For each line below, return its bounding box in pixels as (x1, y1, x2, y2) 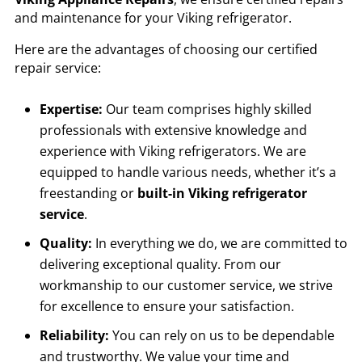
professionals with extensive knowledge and (39, 121, 307, 140)
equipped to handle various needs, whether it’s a (39, 163, 336, 182)
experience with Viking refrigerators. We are (39, 142, 306, 161)
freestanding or (39, 184, 137, 203)
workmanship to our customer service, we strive (39, 276, 333, 295)
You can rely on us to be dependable (112, 326, 335, 345)
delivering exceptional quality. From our (39, 255, 281, 274)
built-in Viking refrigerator (137, 184, 307, 203)
